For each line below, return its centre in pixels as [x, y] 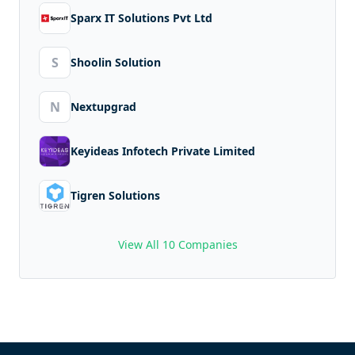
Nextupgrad [103, 106]
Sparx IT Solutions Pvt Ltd [141, 17]
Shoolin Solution [116, 62]
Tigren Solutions [115, 195]
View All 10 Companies [177, 244]
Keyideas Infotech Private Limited [163, 151]
